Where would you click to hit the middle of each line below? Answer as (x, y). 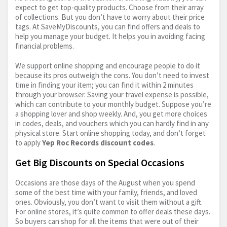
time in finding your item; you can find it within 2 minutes (104, 85)
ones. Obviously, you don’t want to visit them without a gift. (109, 202)
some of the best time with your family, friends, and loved (106, 192)
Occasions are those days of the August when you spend (105, 182)
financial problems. (45, 46)
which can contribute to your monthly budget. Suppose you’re (113, 104)
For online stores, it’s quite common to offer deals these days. (113, 211)
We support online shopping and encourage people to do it (108, 65)
